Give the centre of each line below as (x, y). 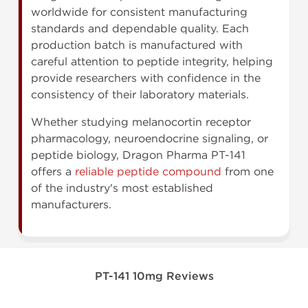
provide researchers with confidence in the (146, 78)
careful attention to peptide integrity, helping (152, 62)
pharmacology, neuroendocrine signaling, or (150, 139)
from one (247, 172)
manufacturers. (71, 205)
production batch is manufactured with (137, 45)
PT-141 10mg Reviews (154, 277)
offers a (53, 172)
